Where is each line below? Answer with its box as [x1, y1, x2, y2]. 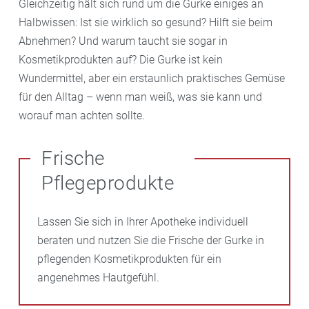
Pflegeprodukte [41, 172, 174, 195]
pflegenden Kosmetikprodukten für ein [37, 252, 221, 266]
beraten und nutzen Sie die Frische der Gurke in [37, 234, 264, 247]
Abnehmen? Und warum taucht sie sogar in [19, 34, 228, 48]
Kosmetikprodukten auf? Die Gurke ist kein [19, 53, 223, 66]
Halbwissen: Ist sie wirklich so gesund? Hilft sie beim [19, 16, 272, 29]
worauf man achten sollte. [19, 109, 145, 122]
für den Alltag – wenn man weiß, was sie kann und [19, 90, 262, 103]
